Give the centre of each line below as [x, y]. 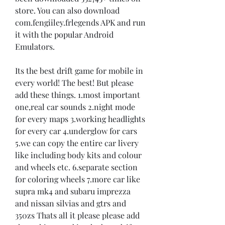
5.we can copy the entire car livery [77, 143]
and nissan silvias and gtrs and [71, 203]
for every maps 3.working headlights [80, 119]
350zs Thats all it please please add [77, 215]
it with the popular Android [64, 35]
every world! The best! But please [74, 83]
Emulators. [35, 47]
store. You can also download [67, 11]
